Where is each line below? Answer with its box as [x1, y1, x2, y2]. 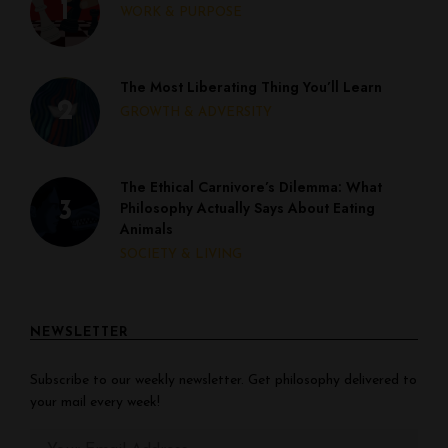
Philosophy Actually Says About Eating [120, 198, 375, 218]
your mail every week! [30, 395, 160, 410]
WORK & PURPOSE [120, 6, 242, 19]
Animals [120, 219, 173, 239]
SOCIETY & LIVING [120, 248, 242, 261]
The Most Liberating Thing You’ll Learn [120, 77, 382, 97]
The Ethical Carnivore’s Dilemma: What [120, 177, 382, 197]
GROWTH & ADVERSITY [120, 106, 272, 119]
